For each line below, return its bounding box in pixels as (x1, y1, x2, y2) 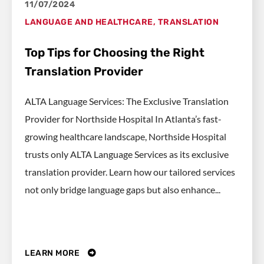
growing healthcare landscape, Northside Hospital (25, 130, 226, 142)
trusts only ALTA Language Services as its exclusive (25, 148, 229, 160)
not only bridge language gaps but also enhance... (25, 183, 220, 195)
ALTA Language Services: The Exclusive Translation (25, 95, 229, 107)
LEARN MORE (25, 248, 82, 259)
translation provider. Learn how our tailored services (25, 166, 235, 177)
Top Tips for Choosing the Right (25, 45, 204, 60)
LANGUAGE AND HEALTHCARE (25, 16, 153, 27)
